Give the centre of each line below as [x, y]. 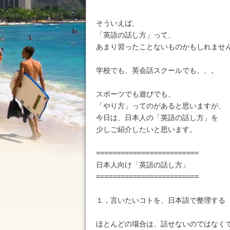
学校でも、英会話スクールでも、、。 [157, 70]
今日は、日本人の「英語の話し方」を [157, 118]
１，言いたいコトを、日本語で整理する [161, 200]
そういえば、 [118, 23]
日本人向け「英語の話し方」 [143, 165]
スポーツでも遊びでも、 [136, 94]
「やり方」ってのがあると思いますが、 [161, 106]
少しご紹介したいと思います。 [146, 129]
